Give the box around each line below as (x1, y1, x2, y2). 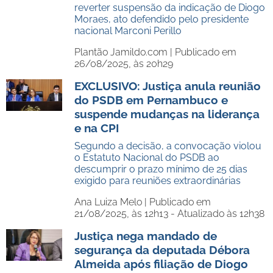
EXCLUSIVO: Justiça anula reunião (74, 79, 261, 93)
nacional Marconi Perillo (74, 25, 182, 37)
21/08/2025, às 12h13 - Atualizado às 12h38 (74, 208, 264, 219)
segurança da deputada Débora (74, 243, 250, 257)
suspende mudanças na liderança (74, 107, 260, 121)
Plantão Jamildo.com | (74, 46, 175, 58)
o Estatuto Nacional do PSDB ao (74, 152, 219, 163)
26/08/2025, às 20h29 (74, 58, 173, 69)
